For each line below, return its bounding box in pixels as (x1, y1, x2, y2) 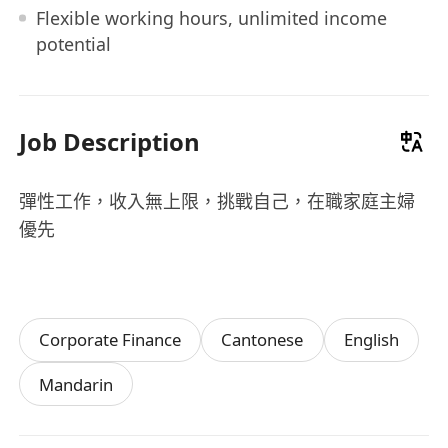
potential (35, 31, 111, 56)
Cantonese (221, 328, 304, 352)
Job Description (19, 124, 201, 158)
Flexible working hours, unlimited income (35, 5, 387, 30)
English (343, 328, 399, 352)
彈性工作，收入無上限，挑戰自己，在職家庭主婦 (19, 188, 416, 213)
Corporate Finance (39, 328, 182, 352)
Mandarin (39, 372, 114, 396)
